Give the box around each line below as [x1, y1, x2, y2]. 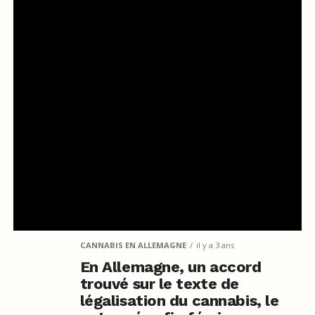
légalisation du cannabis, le [79, 291, 279, 309]
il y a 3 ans [195, 239, 234, 250]
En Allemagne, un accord [79, 257, 262, 276]
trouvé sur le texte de [79, 274, 239, 292]
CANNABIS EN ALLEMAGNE [79, 239, 186, 250]
